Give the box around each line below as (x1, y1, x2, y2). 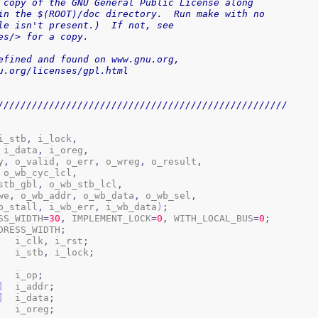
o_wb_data (77, 190, 135, 201)
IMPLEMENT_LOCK (66, 212, 152, 224)
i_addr (15, 280, 50, 292)
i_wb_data (100, 201, 158, 212)
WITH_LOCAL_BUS (168, 212, 254, 224)
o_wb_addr (15, 190, 72, 201)
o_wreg (100, 155, 141, 167)
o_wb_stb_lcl (43, 178, 118, 190)
